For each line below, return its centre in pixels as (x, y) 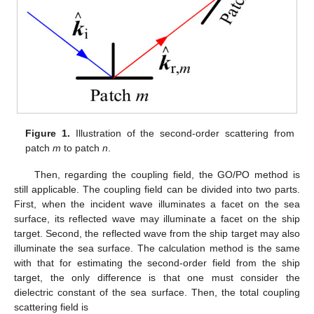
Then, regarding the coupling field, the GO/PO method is (167, 174)
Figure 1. (48, 133)
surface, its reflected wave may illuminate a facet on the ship (157, 218)
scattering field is (51, 307)
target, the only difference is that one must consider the (157, 277)
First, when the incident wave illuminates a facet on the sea (157, 204)
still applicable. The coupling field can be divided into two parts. (157, 189)
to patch (82, 148)
